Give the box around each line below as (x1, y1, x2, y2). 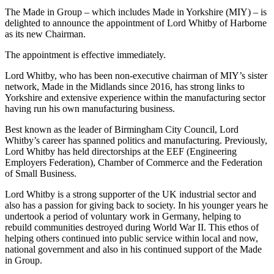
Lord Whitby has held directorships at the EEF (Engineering (5, 146, 237, 157)
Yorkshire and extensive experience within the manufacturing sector (5, 92, 265, 103)
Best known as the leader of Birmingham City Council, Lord (5, 124, 239, 135)
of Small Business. (5, 168, 76, 179)
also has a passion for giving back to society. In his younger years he (5, 199, 268, 210)
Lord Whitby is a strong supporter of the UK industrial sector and (5, 188, 256, 199)
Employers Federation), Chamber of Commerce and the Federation (5, 157, 262, 168)
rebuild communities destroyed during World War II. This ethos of (5, 221, 259, 232)
